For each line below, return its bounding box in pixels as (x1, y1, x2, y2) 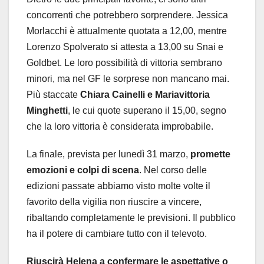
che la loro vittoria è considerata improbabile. (27, 121, 213, 132)
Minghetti (27, 105, 68, 116)
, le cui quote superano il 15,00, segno (68, 105, 226, 116)
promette (190, 149, 230, 160)
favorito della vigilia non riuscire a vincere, (27, 197, 202, 207)
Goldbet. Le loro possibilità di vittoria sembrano (27, 58, 222, 68)
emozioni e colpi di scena (27, 165, 139, 176)
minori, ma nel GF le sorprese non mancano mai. (27, 74, 229, 84)
